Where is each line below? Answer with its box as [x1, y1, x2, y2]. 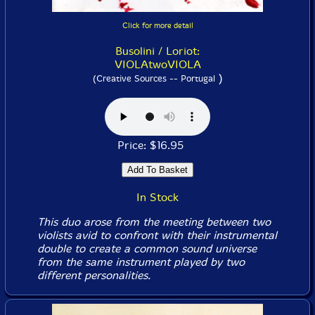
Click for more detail [122, 20, 193, 30]
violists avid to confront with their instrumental [37, 228, 277, 242]
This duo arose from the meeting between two [37, 214, 271, 229]
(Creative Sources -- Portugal [92, 72, 215, 84]
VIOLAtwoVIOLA [114, 57, 201, 71]
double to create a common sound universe [37, 241, 257, 255]
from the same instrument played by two [37, 255, 245, 269]
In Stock [136, 190, 179, 204]
